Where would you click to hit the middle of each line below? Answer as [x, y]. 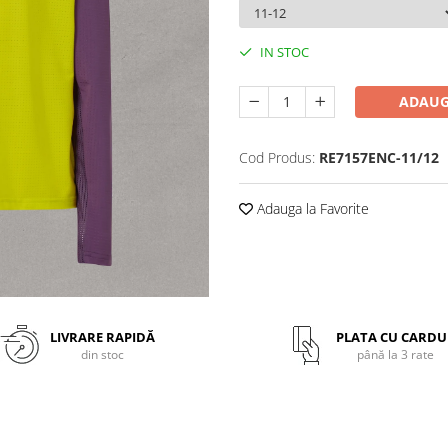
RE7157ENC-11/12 [379, 157]
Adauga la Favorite [311, 208]
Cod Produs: [277, 157]
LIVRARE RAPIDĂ [103, 336]
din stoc [103, 354]
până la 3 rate [395, 354]
